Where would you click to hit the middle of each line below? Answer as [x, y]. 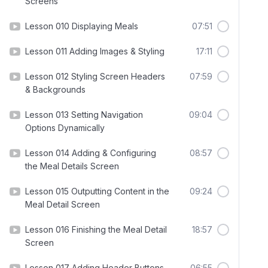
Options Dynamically [65, 128]
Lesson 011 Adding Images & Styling [95, 51]
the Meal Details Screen [72, 166]
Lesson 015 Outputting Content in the [97, 191]
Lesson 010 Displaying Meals [82, 26]
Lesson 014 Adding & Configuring [91, 153]
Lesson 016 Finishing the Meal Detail [96, 229]
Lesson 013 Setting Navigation [84, 115]
